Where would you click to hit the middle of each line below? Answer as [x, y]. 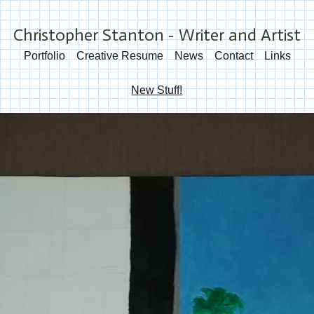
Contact [233, 56]
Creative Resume [120, 56]
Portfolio [44, 56]
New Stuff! [157, 90]
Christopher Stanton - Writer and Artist [157, 35]
